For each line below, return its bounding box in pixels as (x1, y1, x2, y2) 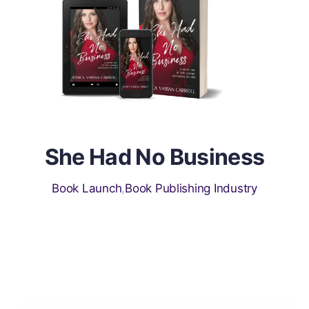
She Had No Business (44, 143, 265, 171)
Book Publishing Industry (125, 181, 257, 196)
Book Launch (52, 181, 122, 196)
